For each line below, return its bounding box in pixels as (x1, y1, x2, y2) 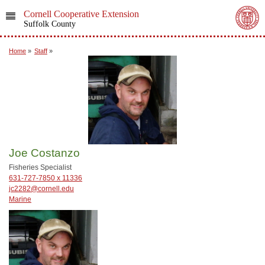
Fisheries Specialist (9, 163, 72, 172)
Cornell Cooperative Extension (23, 9, 139, 19)
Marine (9, 195, 31, 203)
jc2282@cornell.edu (9, 185, 74, 193)
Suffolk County (23, 20, 76, 28)
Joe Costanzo (9, 147, 80, 159)
